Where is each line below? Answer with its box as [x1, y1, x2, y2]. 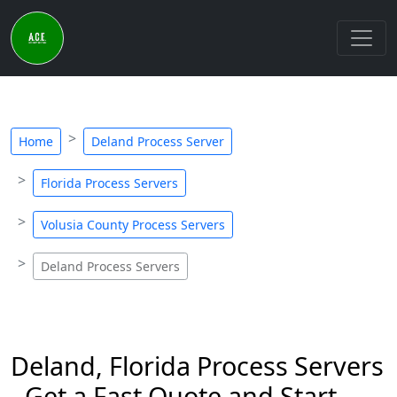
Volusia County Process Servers [41, 216, 225, 233]
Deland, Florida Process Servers [11, 348, 384, 383]
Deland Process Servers [41, 258, 180, 275]
